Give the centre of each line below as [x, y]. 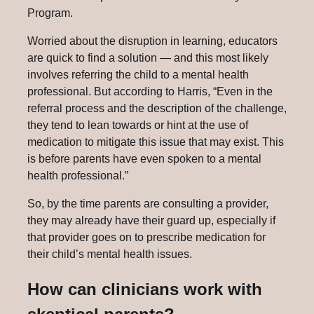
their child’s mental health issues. [110, 254]
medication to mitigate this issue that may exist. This [156, 142]
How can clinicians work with [145, 289]
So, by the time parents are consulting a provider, [148, 203]
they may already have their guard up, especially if [151, 220]
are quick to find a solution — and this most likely [148, 57]
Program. [50, 13]
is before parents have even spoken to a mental [144, 158]
